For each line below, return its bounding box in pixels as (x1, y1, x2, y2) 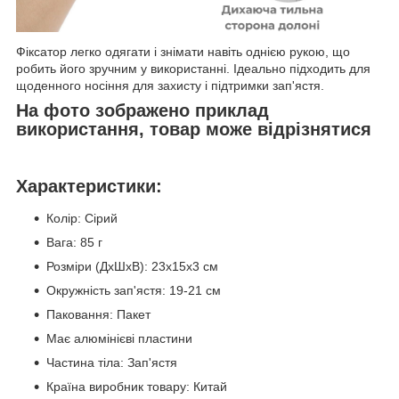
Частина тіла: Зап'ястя (46, 354, 177, 370)
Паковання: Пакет (46, 306, 151, 322)
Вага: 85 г (46, 234, 102, 249)
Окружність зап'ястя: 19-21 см (46, 282, 221, 297)
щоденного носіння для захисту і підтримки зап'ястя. (16, 78, 324, 94)
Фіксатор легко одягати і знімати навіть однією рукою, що (16, 45, 350, 60)
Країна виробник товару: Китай (46, 379, 227, 394)
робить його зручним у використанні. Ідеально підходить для (16, 61, 370, 77)
